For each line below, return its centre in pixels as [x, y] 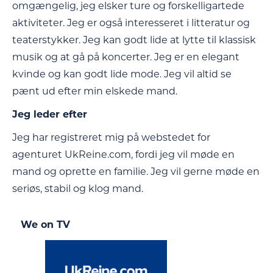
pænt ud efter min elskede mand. [95, 91]
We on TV [45, 225]
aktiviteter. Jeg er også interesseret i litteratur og [131, 23]
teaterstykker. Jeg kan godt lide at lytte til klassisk [134, 40]
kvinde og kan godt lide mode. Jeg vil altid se [122, 74]
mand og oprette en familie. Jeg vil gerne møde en [136, 172]
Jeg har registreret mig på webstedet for [111, 138]
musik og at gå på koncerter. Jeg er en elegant [126, 57]
